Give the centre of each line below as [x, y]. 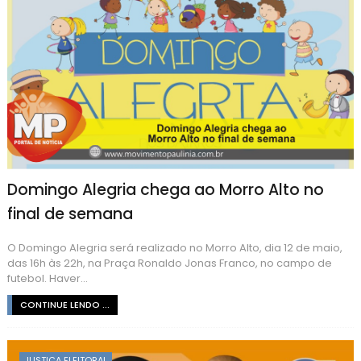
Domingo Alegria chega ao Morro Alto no [165, 189]
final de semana [70, 214]
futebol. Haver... [47, 278]
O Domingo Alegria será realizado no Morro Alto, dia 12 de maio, [174, 247]
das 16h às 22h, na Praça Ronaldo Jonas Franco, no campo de [169, 263]
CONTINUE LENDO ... [64, 304]
